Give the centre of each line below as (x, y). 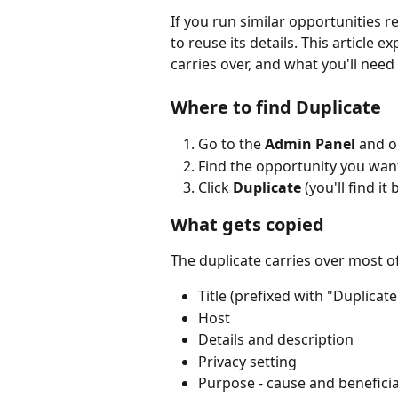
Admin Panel (310, 144)
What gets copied (247, 224)
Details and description (276, 340)
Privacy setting (247, 361)
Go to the (231, 144)
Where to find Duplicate (276, 107)
